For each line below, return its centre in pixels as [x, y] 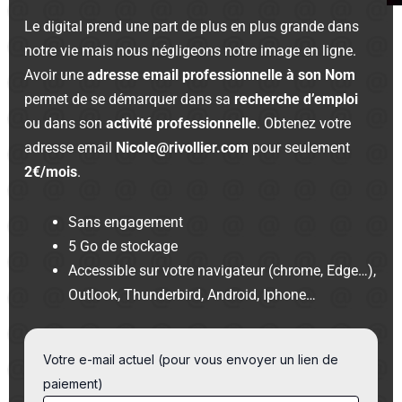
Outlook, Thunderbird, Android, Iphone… [192, 294]
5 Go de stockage [123, 246]
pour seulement [300, 147]
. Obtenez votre [304, 123]
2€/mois [51, 171]
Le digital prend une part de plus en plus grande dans [192, 26]
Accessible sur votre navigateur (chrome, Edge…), [223, 270]
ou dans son [66, 123]
